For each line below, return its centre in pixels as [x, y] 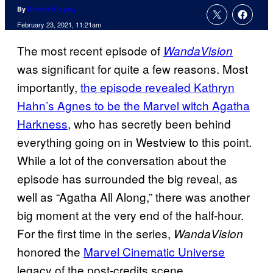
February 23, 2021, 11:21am [59, 25]
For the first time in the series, [95, 233]
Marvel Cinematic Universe [154, 252]
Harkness [42, 124]
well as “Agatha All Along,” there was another [133, 197]
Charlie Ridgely [52, 9]
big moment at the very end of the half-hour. [130, 215]
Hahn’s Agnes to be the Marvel [100, 105]
